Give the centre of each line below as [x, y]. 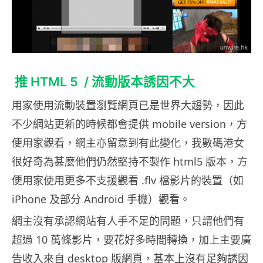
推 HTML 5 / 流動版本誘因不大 [103, 82]
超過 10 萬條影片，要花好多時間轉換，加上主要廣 [131, 240]
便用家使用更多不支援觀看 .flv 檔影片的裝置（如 [128, 181]
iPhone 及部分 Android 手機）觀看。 [101, 199]
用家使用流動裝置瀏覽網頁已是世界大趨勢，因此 [128, 105]
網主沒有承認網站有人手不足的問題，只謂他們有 [128, 221]
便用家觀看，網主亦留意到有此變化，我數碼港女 [128, 143]
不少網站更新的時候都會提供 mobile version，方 [129, 124]
